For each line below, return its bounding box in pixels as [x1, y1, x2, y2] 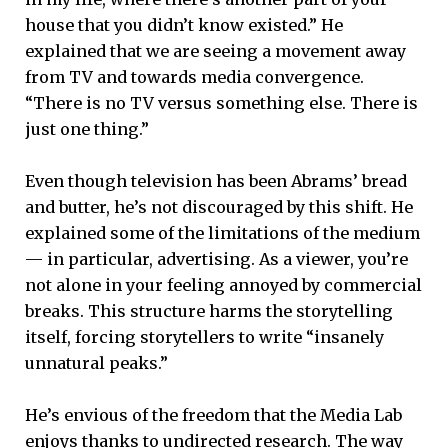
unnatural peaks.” [25, 353, 168, 373]
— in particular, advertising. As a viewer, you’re [25, 249, 408, 269]
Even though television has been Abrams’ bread [25, 171, 407, 191]
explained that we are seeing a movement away [25, 40, 406, 61]
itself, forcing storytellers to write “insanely [25, 327, 384, 347]
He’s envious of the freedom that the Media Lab [25, 405, 402, 426]
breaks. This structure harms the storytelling [25, 301, 393, 321]
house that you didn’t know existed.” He [25, 14, 343, 35]
